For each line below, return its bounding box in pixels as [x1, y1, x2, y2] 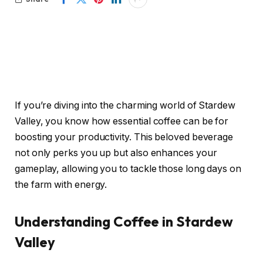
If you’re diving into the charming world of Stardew [15, 100, 235, 111]
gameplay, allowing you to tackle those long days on [15, 163, 241, 174]
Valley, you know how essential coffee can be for [15, 116, 229, 127]
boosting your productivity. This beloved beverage [15, 131, 234, 143]
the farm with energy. [15, 179, 107, 190]
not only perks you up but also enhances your [15, 147, 217, 159]
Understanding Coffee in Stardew [15, 213, 233, 231]
